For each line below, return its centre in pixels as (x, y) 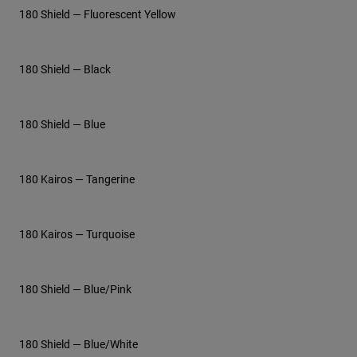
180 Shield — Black (65, 69)
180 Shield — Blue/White (78, 343)
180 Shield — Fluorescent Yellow (98, 14)
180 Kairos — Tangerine (77, 178)
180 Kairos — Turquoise (77, 233)
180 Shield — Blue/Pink (75, 288)
